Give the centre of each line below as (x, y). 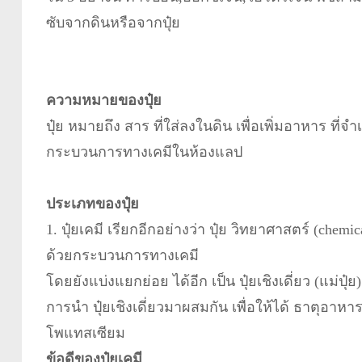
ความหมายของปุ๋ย (103, 100)
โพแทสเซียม (85, 333)
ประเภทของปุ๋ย (92, 203)
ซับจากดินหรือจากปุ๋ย (113, 22)
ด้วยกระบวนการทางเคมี (122, 255)
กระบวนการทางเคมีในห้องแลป (144, 152)
